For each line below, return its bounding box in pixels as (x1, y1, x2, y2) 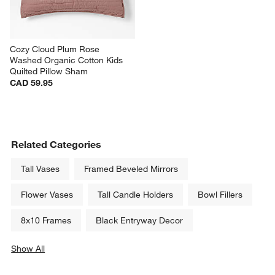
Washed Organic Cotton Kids (10, 55, 126, 66)
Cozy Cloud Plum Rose (10, 44, 103, 55)
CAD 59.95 (10, 77, 53, 89)
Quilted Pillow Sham (10, 66, 88, 77)
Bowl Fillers (198, 189, 243, 201)
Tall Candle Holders (98, 189, 174, 201)
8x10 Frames (21, 215, 72, 227)
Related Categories (11, 138, 102, 151)
